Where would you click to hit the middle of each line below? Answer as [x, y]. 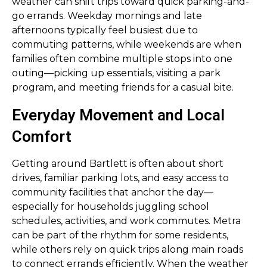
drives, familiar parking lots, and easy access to [120, 178]
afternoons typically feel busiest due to [105, 30]
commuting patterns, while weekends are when [127, 44]
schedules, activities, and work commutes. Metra [126, 221]
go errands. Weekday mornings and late [107, 16]
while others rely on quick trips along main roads [128, 249]
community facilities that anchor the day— [113, 192]
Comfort [42, 136]
